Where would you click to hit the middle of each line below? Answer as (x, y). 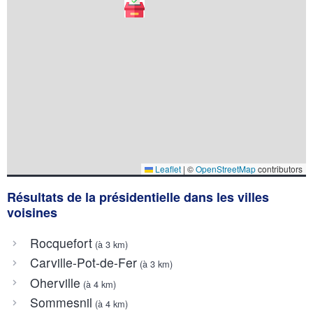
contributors (279, 168)
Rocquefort (61, 243)
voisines (32, 212)
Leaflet (167, 168)
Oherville (55, 282)
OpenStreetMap (226, 168)
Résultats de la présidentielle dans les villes (138, 197)
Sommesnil (61, 303)
